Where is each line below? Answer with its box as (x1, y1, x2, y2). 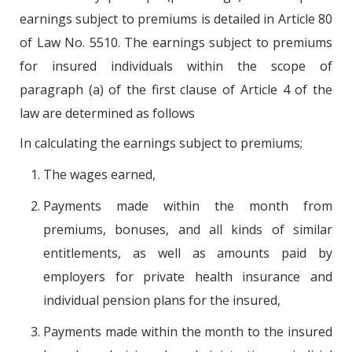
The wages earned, (43, 165, 156, 183)
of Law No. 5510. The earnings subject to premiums (20, 33, 332, 51)
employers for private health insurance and (43, 267, 332, 285)
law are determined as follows (20, 104, 195, 122)
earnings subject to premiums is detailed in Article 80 (20, 9, 332, 27)
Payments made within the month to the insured (43, 322, 332, 340)
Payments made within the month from (43, 196, 332, 214)
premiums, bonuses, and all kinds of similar (43, 220, 332, 238)
